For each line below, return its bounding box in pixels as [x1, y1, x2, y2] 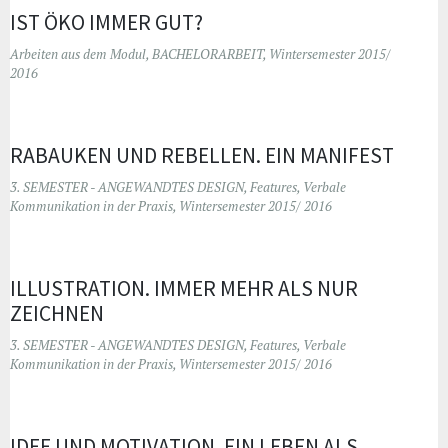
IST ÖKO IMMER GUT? [10, 8, 203, 36]
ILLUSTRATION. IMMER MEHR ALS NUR [10, 274, 358, 302]
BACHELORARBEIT [152, 44, 263, 63]
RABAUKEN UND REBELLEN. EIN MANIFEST [10, 141, 394, 169]
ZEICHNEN [10, 299, 104, 327]
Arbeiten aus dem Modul [10, 44, 146, 63]
